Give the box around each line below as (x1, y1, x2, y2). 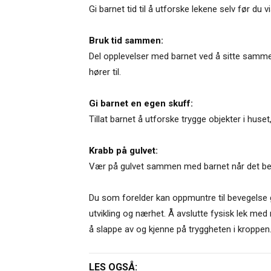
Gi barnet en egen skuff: (89, 98, 193, 109)
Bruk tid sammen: (89, 35, 163, 47)
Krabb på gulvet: (89, 145, 158, 157)
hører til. (89, 67, 121, 78)
